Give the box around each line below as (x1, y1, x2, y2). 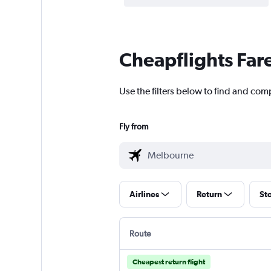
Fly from (119, 122, 148, 132)
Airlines (129, 189, 159, 200)
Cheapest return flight (132, 258, 205, 267)
